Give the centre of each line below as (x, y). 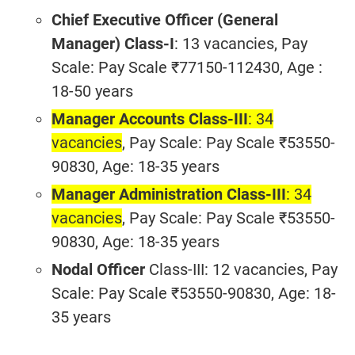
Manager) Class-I (113, 44)
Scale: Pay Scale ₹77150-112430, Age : (187, 67)
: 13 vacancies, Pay (241, 44)
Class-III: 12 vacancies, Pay (241, 269)
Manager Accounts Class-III (150, 119)
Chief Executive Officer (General (165, 20)
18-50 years (94, 91)
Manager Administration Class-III (169, 194)
